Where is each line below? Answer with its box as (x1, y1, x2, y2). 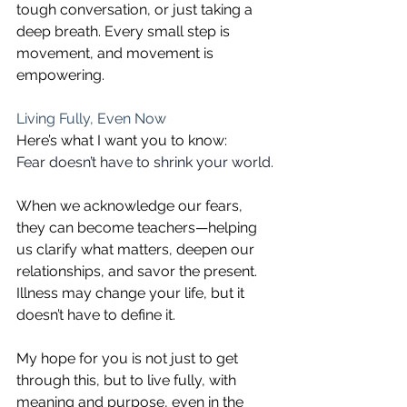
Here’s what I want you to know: (16, 131, 227, 149)
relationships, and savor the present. (16, 262, 261, 280)
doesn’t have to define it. (16, 305, 179, 323)
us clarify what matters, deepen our (16, 240, 258, 258)
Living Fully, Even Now (16, 109, 166, 127)
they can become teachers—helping (16, 218, 261, 236)
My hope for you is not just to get (16, 349, 242, 367)
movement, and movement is (16, 44, 217, 62)
